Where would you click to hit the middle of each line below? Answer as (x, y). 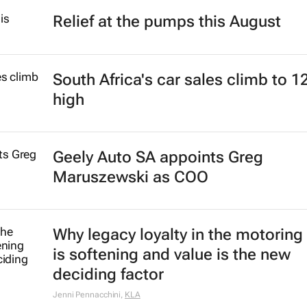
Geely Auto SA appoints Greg (158, 157)
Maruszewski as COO (130, 177)
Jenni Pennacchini (87, 295)
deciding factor (108, 274)
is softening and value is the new (171, 255)
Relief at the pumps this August (167, 22)
